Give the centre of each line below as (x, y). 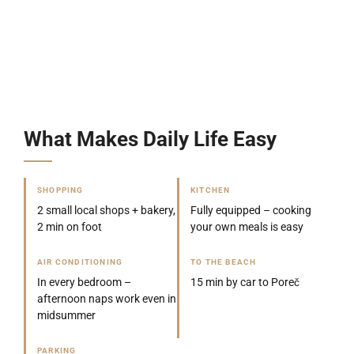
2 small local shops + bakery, (106, 210)
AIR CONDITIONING (80, 262)
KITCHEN (211, 190)
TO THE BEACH (224, 262)
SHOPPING (60, 190)
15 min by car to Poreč (245, 282)
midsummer (66, 315)
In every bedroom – (84, 282)
